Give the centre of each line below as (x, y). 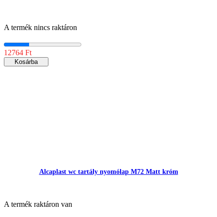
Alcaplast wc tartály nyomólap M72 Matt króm (108, 171)
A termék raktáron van (38, 204)
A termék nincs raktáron (40, 28)
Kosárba (26, 62)
